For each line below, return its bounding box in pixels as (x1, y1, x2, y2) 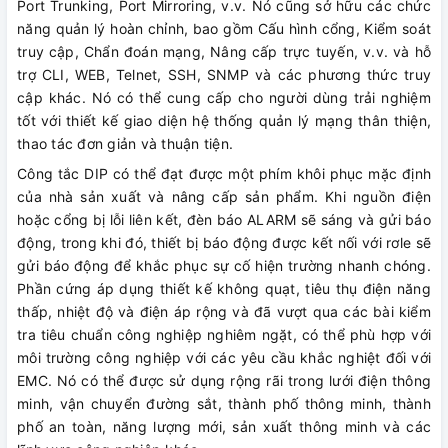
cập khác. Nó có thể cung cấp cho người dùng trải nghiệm (17, 88, 431, 106)
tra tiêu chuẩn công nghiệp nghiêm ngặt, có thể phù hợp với (17, 325, 431, 343)
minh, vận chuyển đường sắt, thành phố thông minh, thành (17, 394, 431, 412)
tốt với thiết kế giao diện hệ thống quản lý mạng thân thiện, (17, 111, 431, 129)
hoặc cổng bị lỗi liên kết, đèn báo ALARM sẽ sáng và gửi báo (17, 210, 431, 228)
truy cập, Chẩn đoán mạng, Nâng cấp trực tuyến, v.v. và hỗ (17, 42, 431, 60)
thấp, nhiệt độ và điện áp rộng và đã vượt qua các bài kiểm (17, 302, 431, 320)
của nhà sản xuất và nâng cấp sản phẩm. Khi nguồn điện (17, 187, 431, 205)
